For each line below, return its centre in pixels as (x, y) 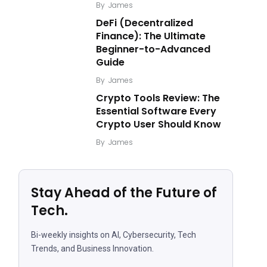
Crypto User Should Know (159, 124)
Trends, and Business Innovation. (92, 249)
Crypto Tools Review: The (158, 98)
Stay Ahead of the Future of (124, 193)
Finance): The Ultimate (151, 36)
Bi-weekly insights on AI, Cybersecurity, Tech (114, 235)
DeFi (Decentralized (145, 23)
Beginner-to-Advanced (153, 49)
